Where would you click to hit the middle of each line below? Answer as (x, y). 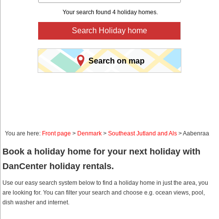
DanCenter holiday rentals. (58, 166)
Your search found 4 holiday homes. (110, 12)
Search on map (116, 61)
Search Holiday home (109, 31)
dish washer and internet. (36, 203)
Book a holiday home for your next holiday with (101, 152)
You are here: (23, 134)
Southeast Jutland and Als (142, 134)
